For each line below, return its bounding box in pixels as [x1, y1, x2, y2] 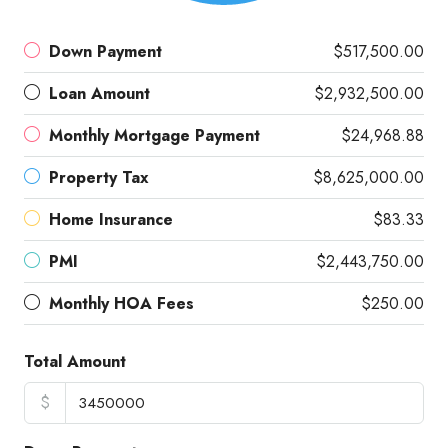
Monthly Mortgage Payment [49, 124, 260, 147]
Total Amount [24, 350, 126, 373]
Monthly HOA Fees [49, 292, 194, 315]
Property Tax [49, 166, 149, 189]
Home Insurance [49, 208, 173, 231]
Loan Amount [49, 82, 150, 105]
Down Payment [49, 40, 162, 63]
